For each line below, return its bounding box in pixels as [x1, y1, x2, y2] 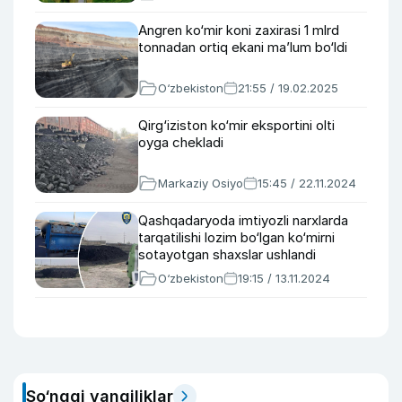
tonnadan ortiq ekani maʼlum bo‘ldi [138, 39, 347, 56]
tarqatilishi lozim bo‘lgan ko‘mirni [138, 229, 335, 246]
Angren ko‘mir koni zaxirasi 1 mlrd [138, 22, 339, 39]
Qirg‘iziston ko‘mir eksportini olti [138, 117, 335, 134]
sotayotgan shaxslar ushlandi [138, 246, 316, 263]
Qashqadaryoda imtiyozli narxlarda [138, 212, 348, 229]
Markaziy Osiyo [158, 176, 243, 190]
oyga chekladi [138, 134, 223, 151]
